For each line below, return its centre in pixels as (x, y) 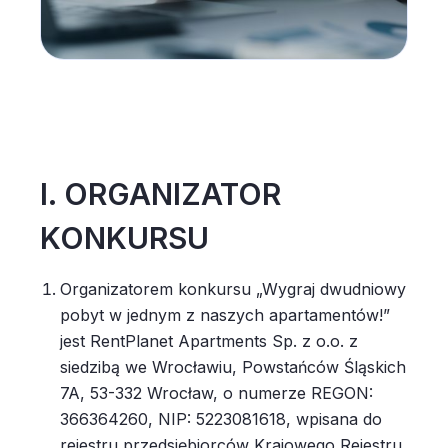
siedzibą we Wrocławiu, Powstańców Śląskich (233, 367)
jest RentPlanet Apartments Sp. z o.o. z (209, 341)
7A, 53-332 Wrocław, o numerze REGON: (216, 393)
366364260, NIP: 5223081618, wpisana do (221, 419)
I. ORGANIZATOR (160, 194)
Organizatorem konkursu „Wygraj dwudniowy (233, 289)
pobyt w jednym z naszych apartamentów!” (225, 315)
